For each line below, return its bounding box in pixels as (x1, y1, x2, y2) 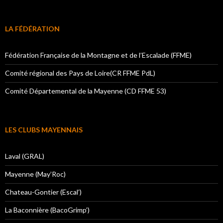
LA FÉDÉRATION (5, 24, 60, 33)
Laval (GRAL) (5, 151, 44, 160)
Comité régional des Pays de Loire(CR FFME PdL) (5, 68, 155, 77)
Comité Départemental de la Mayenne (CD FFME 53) (5, 86, 166, 95)
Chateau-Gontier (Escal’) (5, 187, 82, 196)
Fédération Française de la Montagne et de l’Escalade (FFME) (5, 50, 192, 59)
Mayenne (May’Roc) (5, 169, 66, 178)
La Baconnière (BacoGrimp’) (5, 205, 90, 214)
